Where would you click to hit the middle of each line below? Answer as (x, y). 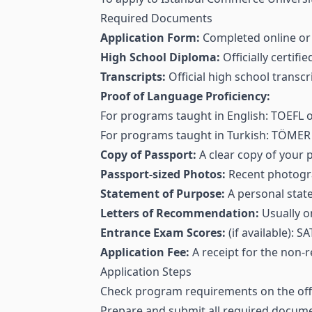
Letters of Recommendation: (180, 213)
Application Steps (146, 272)
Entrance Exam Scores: (163, 233)
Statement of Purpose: (163, 194)
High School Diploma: (160, 57)
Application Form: (150, 38)
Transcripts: (133, 77)
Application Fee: (145, 252)
